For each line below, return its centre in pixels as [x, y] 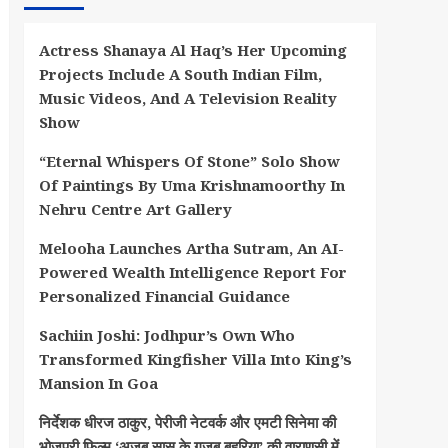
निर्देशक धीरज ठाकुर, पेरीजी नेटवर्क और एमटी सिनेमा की [187, 422]
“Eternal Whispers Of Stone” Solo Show [189, 161]
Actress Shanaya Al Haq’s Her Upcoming [192, 50]
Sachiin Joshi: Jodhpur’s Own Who [166, 335]
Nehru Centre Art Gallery [135, 209]
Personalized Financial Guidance [164, 296]
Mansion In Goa [98, 383]
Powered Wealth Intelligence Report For [192, 272]
